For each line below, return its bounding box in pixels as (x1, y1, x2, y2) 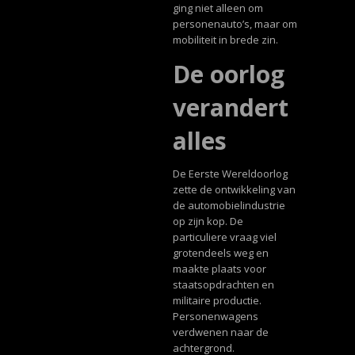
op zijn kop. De (172, 214, 243, 229)
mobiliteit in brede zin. (172, 32, 278, 48)
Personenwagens (172, 309, 258, 324)
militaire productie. (172, 293, 261, 308)
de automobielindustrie (172, 198, 285, 213)
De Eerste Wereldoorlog (172, 166, 288, 181)
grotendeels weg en (172, 246, 269, 261)
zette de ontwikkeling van (172, 182, 296, 197)
